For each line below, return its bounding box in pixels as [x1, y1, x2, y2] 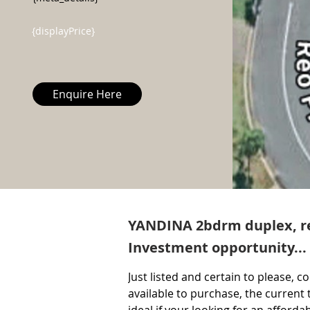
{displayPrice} [31, 24, 95, 37]
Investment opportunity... [128, 238, 307, 257]
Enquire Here [52, 86, 122, 102]
